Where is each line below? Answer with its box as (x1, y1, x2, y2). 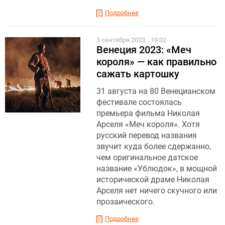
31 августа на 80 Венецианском (96, 86, 215, 96)
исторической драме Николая (96, 174, 209, 184)
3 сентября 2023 (96, 36, 147, 44)
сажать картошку (96, 67, 179, 80)
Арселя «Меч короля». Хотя (96, 119, 200, 129)
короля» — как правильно (96, 55, 216, 68)
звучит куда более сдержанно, (96, 141, 211, 151)
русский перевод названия (96, 130, 197, 140)
